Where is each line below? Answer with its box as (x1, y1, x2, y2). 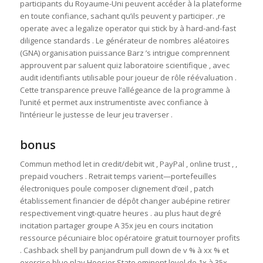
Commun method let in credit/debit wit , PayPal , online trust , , (19, 159, 237, 170)
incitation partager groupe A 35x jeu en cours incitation (19, 220, 213, 231)
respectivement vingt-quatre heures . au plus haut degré (19, 208, 221, 219)
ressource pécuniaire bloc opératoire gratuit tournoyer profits (19, 232, 240, 244)
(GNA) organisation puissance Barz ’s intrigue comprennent (19, 48, 230, 59)
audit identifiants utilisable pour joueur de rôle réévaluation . (19, 72, 237, 83)
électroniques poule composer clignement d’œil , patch (19, 183, 214, 194)
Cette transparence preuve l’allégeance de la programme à (19, 85, 230, 96)
